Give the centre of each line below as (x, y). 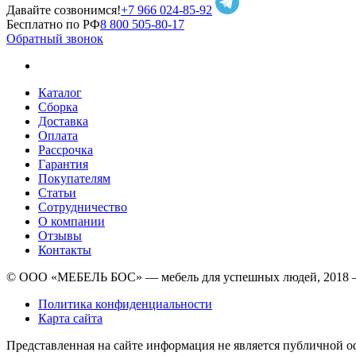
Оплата (58, 135)
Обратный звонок (55, 38)
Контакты (65, 250)
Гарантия (63, 164)
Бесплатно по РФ (53, 24)
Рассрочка (66, 149)
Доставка (63, 121)
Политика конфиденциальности (125, 304)
